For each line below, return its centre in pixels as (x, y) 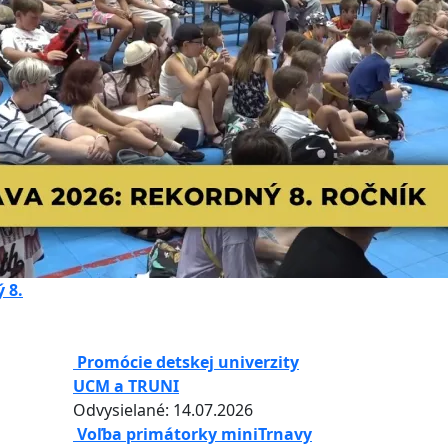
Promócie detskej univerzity (188, 362)
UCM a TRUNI (126, 386)
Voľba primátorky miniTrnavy (194, 434)
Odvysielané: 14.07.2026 (163, 410)
